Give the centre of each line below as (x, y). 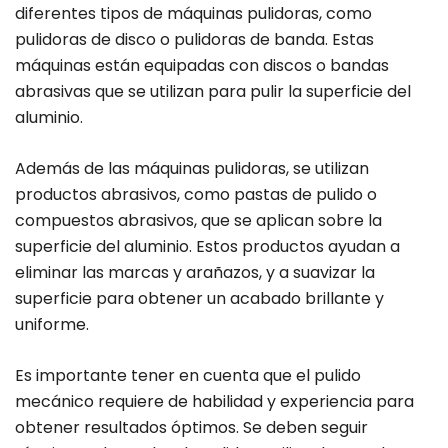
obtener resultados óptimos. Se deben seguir (191, 428)
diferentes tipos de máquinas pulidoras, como (193, 14)
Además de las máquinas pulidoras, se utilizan (192, 169)
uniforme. (52, 325)
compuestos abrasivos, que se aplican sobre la (198, 221)
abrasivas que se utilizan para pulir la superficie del (213, 92)
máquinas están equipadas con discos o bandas (202, 66)
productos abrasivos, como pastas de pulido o (196, 195)
